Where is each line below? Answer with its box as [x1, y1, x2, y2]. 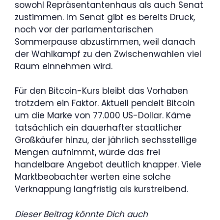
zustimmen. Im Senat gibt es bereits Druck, [15, 11, 195, 23]
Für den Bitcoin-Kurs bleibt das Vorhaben [15, 85, 188, 97]
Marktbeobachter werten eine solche [15, 171, 171, 183]
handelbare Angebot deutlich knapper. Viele [15, 159, 201, 170]
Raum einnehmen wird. [15, 60, 112, 72]
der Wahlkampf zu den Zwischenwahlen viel [15, 48, 201, 60]
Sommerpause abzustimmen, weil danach [15, 35, 195, 48]
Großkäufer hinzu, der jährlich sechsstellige [15, 134, 197, 146]
